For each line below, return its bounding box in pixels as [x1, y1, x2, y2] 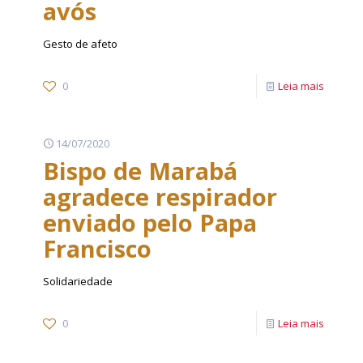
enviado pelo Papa [43, 207, 257, 238]
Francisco [43, 233, 152, 264]
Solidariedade [43, 274, 113, 288]
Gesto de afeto [43, 36, 117, 51]
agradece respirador [43, 181, 277, 212]
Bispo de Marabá [43, 155, 237, 186]
